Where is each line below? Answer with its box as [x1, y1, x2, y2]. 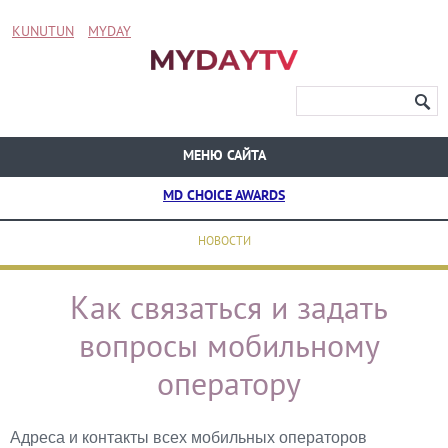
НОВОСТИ [197, 235, 251, 248]
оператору [157, 367, 301, 403]
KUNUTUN [12, 24, 74, 40]
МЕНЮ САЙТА [182, 148, 266, 165]
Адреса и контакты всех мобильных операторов [10, 429, 367, 446]
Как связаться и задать [70, 291, 388, 327]
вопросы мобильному [78, 329, 380, 365]
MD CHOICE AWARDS [163, 188, 285, 205]
